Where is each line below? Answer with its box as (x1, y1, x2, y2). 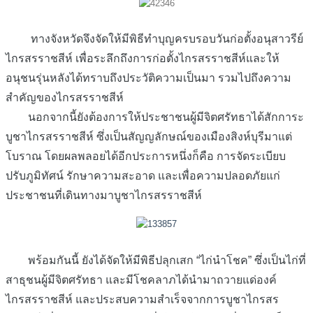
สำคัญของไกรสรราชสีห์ (6, 92, 124, 104)
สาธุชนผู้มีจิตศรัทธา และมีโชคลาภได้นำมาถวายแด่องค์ (6, 273, 277, 286)
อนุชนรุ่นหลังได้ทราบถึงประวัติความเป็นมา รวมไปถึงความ (6, 72, 291, 85)
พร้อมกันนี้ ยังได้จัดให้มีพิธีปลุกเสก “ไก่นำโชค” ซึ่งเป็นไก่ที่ (6, 254, 306, 266)
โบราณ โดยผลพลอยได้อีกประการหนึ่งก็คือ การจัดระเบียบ (6, 150, 286, 163)
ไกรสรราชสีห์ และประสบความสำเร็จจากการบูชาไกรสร (6, 293, 279, 305)
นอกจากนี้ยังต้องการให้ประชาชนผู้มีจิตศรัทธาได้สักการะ (6, 111, 304, 124)
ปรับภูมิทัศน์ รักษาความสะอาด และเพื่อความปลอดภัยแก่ (6, 170, 280, 182)
